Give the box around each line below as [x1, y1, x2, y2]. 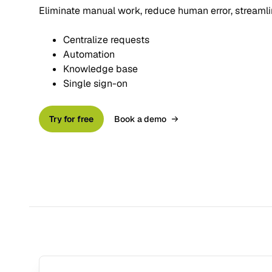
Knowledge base [63, 63, 138, 75]
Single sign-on [63, 77, 127, 90]
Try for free [49, 114, 93, 124]
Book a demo [114, 114, 166, 124]
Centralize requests [63, 33, 149, 46]
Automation [63, 48, 115, 61]
